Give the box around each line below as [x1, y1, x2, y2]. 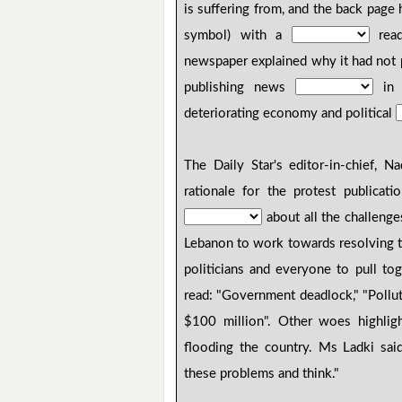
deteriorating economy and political [184, 107, 397, 121]
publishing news [184, 81, 296, 95]
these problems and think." [184, 367, 340, 381]
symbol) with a [184, 29, 292, 43]
